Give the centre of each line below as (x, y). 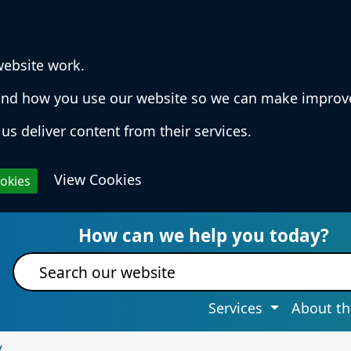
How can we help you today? (204, 235)
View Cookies (98, 179)
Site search (49, 262)
